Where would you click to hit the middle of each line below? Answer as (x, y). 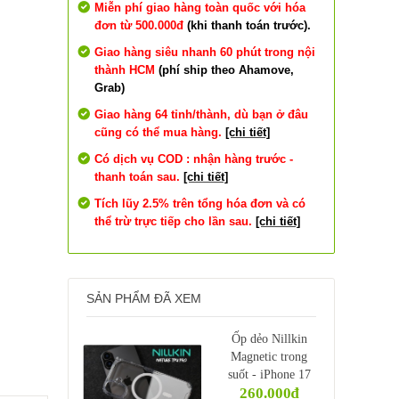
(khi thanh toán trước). (249, 25)
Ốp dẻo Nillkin (269, 338)
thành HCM (125, 69)
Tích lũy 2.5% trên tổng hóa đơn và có (200, 203)
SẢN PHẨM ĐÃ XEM (144, 298)
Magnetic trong (269, 356)
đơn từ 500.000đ (141, 25)
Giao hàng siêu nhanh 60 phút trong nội (205, 52)
